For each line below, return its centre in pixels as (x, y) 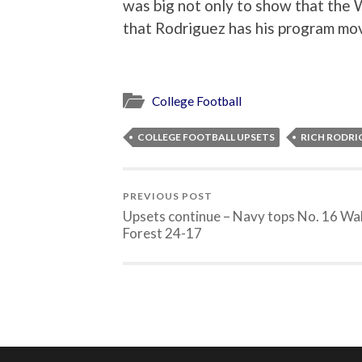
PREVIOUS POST (168, 196)
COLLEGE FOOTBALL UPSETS (206, 137)
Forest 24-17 (162, 234)
